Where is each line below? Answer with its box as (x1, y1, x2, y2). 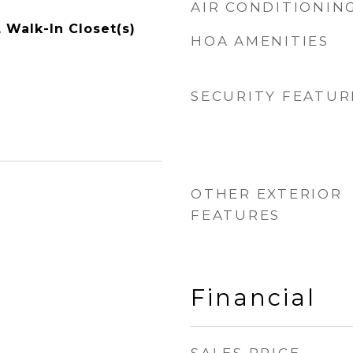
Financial (191, 284, 316, 311)
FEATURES (191, 207, 281, 223)
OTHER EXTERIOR (191, 186, 343, 202)
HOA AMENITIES (191, 33, 329, 49)
